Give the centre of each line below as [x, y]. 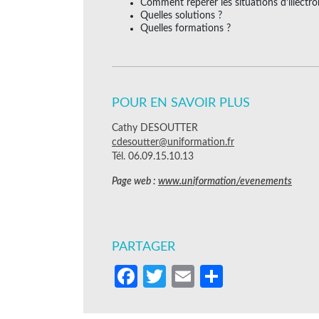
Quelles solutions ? [181, 15]
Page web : [135, 181]
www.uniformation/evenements [225, 181]
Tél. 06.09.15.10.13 [153, 156]
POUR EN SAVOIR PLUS [181, 103]
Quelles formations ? [185, 28]
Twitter [202, 276]
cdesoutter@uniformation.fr [173, 142]
